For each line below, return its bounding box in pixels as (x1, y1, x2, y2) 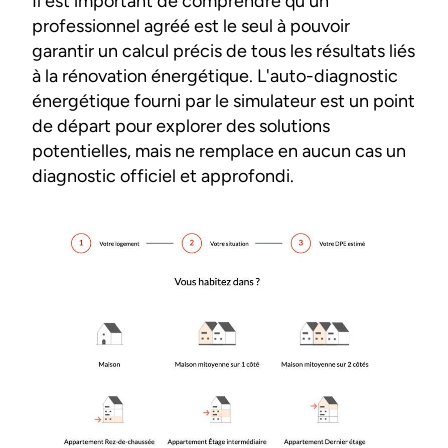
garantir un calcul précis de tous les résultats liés (32, 40, 415, 62)
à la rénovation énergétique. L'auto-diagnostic (32, 65, 398, 87)
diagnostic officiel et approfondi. (32, 165, 294, 187)
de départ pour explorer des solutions (32, 115, 330, 137)
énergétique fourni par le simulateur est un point (32, 90, 415, 112)
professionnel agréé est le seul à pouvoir (32, 15, 350, 37)
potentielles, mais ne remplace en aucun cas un (32, 140, 406, 162)
